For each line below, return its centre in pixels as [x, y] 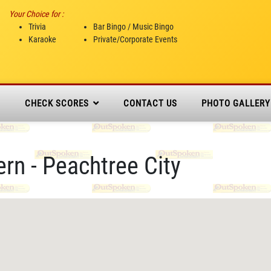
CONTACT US [150, 103]
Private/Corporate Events [135, 39]
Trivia [37, 27]
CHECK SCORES [57, 103]
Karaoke [42, 39]
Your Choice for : [36, 14]
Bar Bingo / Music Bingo [133, 27]
